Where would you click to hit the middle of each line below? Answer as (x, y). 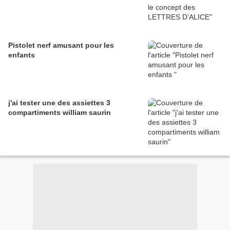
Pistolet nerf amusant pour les (61, 45)
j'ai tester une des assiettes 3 (59, 103)
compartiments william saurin (60, 113)
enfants (22, 55)
